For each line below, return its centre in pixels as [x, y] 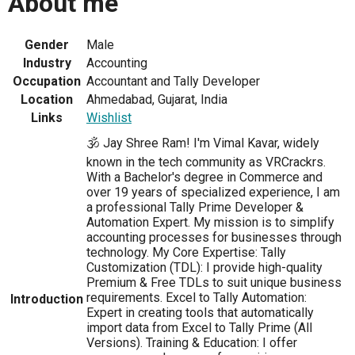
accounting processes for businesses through [214, 238]
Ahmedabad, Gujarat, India [157, 100]
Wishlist [109, 118]
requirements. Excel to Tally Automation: [197, 298]
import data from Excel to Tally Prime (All [199, 328]
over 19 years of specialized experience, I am [213, 193]
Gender [47, 45]
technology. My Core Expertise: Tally [186, 253]
